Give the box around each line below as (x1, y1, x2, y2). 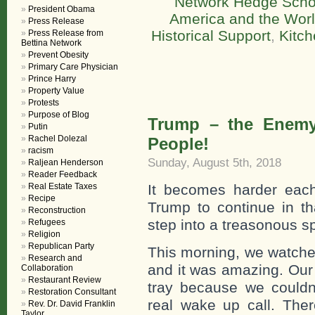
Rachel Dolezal (28, 134, 87, 143)
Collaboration (21, 263, 73, 273)
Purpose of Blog (28, 110, 89, 120)
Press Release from (28, 28, 103, 38)
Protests (28, 98, 59, 108)
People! (148, 134, 209, 153)
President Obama (28, 4, 95, 14)
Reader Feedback (28, 169, 97, 179)
